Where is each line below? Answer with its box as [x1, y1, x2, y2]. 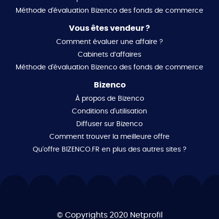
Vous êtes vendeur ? [69, 24, 150, 32]
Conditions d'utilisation [72, 108, 147, 115]
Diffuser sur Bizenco [76, 120, 143, 128]
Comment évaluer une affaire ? [56, 38, 163, 45]
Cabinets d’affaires [78, 51, 141, 58]
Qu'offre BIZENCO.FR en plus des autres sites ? [33, 146, 186, 153]
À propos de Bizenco [75, 95, 144, 102]
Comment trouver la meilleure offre [49, 133, 170, 140]
